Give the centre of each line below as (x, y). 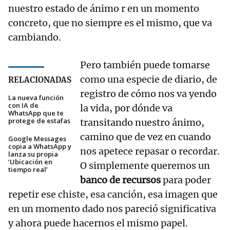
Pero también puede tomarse (145, 65)
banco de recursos (120, 180)
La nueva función (36, 98)
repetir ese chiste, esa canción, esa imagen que (113, 195)
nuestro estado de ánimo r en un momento (104, 9)
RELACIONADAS (40, 80)
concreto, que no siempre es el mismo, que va (110, 23)
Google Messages (37, 139)
